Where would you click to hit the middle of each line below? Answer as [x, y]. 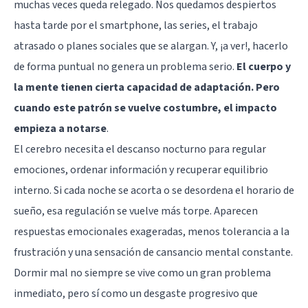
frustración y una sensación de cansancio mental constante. [153, 252]
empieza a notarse [60, 128]
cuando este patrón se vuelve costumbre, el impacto [145, 108]
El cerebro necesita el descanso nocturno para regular [140, 149]
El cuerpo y [264, 66]
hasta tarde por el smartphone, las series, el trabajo [136, 25]
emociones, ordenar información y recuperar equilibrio [141, 169]
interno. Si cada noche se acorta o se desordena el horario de [154, 190]
